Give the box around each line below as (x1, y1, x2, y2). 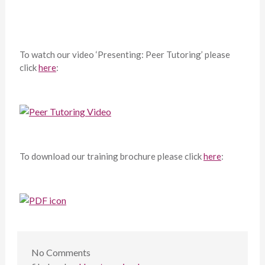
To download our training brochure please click (19, 151, 203, 162)
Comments (44, 247, 91, 258)
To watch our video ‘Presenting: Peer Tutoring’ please (19, 49, 230, 60)
